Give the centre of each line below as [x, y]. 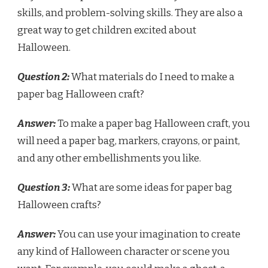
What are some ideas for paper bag [151, 187]
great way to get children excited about [107, 30]
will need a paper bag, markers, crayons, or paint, [129, 141]
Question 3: [44, 187]
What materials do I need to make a [152, 77]
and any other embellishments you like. [109, 158]
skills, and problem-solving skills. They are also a [130, 13]
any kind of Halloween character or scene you [124, 251]
